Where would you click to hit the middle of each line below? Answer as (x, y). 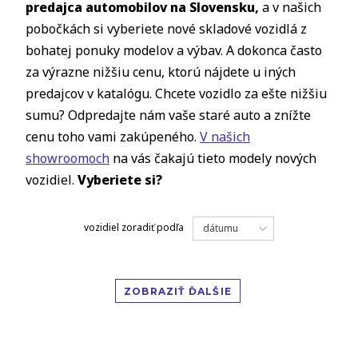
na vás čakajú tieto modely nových (213, 159)
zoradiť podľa (153, 228)
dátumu (221, 229)
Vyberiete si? (120, 180)
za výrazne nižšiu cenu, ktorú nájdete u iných (161, 72)
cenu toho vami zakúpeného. (113, 137)
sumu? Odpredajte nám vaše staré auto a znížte (168, 115)
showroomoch (68, 159)
